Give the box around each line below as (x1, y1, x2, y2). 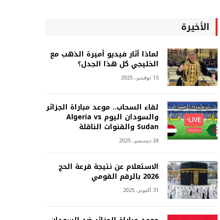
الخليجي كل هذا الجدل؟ (77, 57, 159, 71)
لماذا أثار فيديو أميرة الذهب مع (50, 47, 159, 61)
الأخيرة (181, 18, 209, 35)
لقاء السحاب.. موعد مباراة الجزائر (46, 101, 159, 114)
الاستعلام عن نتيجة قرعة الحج (58, 160, 159, 174)
